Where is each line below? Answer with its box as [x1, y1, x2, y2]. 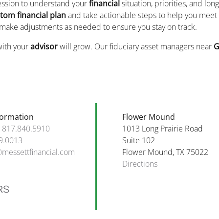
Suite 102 [122, 134, 155, 146]
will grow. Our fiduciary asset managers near [57, 41, 214, 52]
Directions [122, 158, 157, 169]
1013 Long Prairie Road [122, 123, 203, 134]
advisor [30, 41, 58, 52]
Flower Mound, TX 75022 [122, 146, 208, 157]
